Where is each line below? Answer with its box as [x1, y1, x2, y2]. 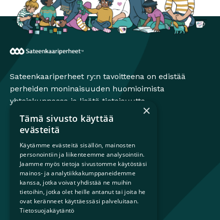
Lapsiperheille [10, 175, 63, 185]
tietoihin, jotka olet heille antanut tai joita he [20, 188, 146, 196]
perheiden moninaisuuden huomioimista [10, 84, 165, 94]
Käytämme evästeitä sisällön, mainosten [20, 141, 136, 149]
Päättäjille [10, 199, 47, 209]
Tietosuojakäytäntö [20, 206, 75, 215]
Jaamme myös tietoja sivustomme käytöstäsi [20, 160, 147, 168]
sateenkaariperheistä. [10, 109, 91, 118]
